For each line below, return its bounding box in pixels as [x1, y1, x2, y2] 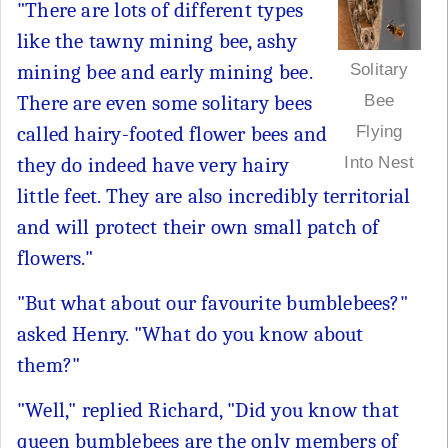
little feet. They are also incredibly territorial [17, 183, 411, 208]
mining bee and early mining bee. [17, 59, 312, 84]
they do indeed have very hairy [17, 152, 290, 177]
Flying [356, 122, 403, 142]
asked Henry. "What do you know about [17, 321, 364, 346]
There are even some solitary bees [17, 90, 312, 115]
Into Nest [344, 153, 415, 173]
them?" [17, 352, 81, 377]
